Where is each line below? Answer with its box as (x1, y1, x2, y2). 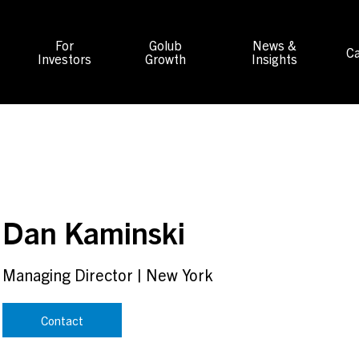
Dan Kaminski (2, 212, 185, 251)
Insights (252, 50, 298, 67)
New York (145, 264, 213, 284)
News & (252, 37, 297, 53)
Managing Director (2, 264, 133, 284)
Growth (144, 50, 186, 67)
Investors (38, 50, 92, 67)
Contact (40, 313, 83, 328)
